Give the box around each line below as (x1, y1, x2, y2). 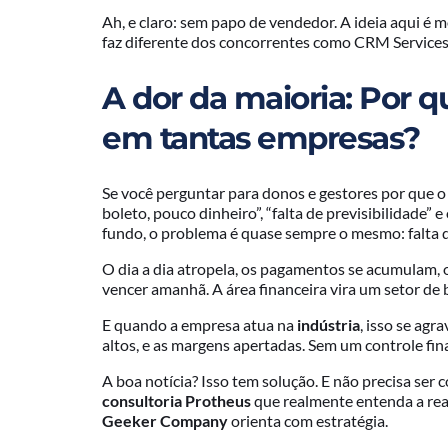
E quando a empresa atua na (102, 315, 297, 335)
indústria (297, 315, 360, 335)
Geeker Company (102, 411, 228, 431)
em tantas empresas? (102, 118, 420, 157)
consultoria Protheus (102, 391, 251, 411)
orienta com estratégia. (228, 411, 388, 431)
